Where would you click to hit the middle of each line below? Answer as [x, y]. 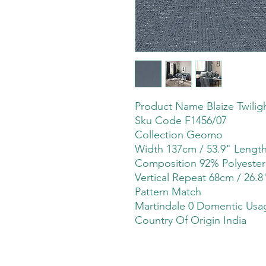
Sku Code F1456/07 [181, 121]
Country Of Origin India [191, 221]
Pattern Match [168, 192]
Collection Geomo [179, 135]
